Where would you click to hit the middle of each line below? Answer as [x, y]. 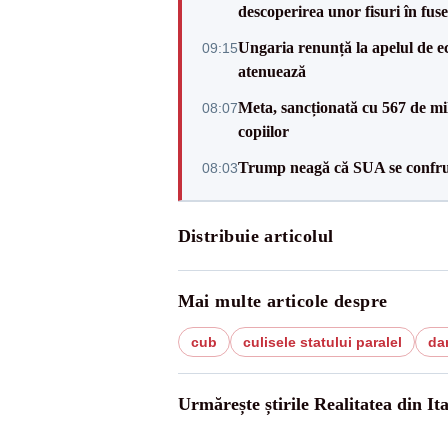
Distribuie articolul [255, 236]
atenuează [271, 71]
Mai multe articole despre [282, 301]
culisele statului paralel [322, 342]
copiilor [263, 131]
